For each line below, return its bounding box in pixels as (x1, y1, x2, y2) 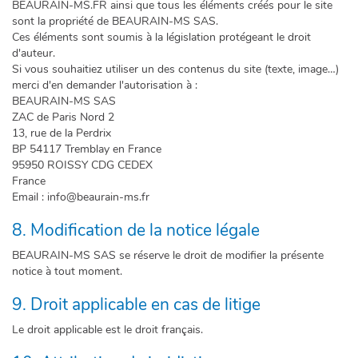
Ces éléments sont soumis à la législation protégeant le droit (12, 30, 311, 45)
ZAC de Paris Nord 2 (12, 109, 114, 125)
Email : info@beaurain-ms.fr (12, 189, 149, 205)
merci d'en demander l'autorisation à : (12, 78, 197, 93)
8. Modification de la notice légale (12, 219, 260, 241)
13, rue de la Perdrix (12, 125, 111, 141)
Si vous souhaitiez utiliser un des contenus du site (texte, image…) (12, 62, 339, 77)
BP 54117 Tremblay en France (12, 141, 161, 157)
